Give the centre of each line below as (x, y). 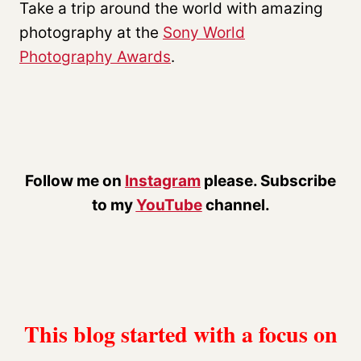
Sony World (204, 32)
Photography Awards (95, 56)
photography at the (91, 32)
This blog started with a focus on (180, 334)
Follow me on (75, 180)
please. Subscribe (268, 180)
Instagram (163, 180)
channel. (236, 205)
